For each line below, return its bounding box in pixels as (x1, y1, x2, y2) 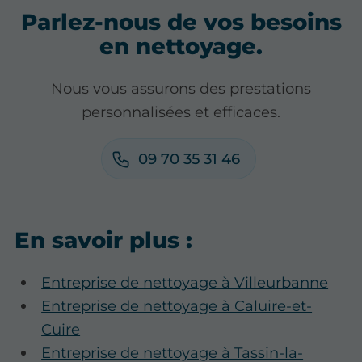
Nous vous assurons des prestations (51, 78, 311, 98)
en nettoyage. (99, 32, 263, 60)
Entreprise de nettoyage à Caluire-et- (41, 296, 313, 315)
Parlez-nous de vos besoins (20, 7, 342, 36)
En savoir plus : (15, 225, 193, 254)
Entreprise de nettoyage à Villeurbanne (41, 272, 329, 292)
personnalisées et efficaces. (82, 102, 280, 121)
